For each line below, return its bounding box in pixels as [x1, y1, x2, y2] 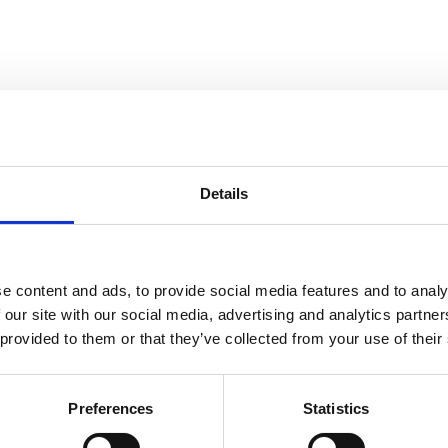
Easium [23, 215, 78, 234]
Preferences [68, 400, 154, 418]
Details [199, 185, 249, 203]
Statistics [303, 400, 369, 418]
